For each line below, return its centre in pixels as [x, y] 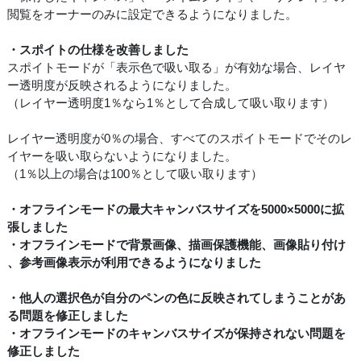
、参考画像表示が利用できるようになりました [134, 263]
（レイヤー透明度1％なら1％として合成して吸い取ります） [171, 103]
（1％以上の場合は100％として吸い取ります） [135, 174]
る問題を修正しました [68, 316]
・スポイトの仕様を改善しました [98, 50]
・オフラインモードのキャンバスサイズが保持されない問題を [176, 334]
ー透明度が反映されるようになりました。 [122, 85]
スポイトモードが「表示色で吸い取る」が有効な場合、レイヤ [176, 68]
